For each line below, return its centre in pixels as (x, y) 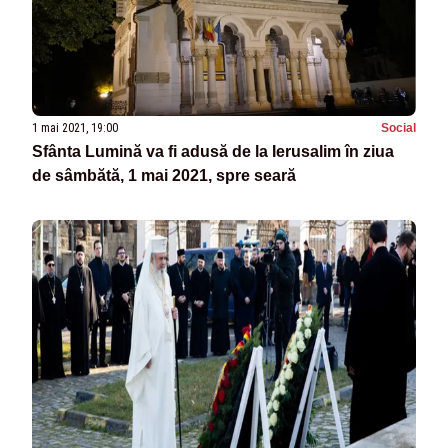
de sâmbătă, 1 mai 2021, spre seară (164, 176)
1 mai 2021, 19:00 (75, 128)
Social (398, 128)
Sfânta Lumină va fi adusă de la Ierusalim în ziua (213, 152)
